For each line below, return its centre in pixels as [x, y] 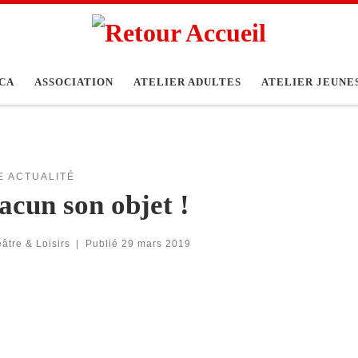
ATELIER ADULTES [187, 82]
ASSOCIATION [74, 82]
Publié [103, 243]
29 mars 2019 [156, 243]
